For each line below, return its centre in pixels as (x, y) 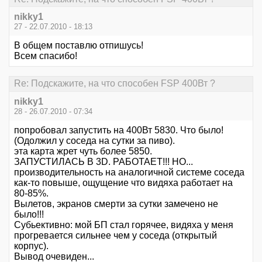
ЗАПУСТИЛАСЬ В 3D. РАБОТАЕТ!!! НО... (104, 161)
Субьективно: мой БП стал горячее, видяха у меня (124, 225)
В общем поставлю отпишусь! (79, 46)
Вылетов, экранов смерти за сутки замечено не (116, 204)
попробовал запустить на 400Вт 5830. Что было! (119, 130)
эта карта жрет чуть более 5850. (83, 151)
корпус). (31, 246)
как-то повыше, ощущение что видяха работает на (123, 182)
